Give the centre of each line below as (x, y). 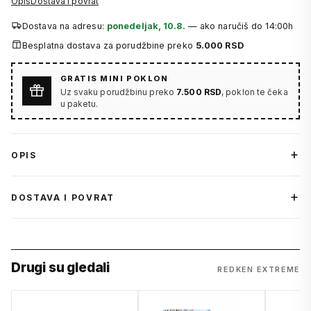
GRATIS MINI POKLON (114, 78)
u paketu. (79, 103)
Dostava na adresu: (65, 26)
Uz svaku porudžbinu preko (118, 92)
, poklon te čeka (255, 92)
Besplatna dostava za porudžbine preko (109, 46)
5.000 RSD (219, 46)
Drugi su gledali (60, 268)
